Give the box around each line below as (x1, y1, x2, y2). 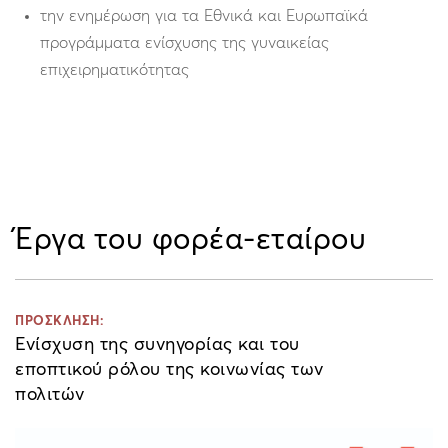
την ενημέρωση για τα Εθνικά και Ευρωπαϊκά (40, 8, 368, 25)
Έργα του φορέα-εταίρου (15, 225, 366, 256)
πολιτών (15, 386, 85, 405)
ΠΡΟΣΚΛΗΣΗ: (15, 315, 104, 329)
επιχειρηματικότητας (40, 62, 189, 79)
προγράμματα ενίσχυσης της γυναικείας (40, 35, 329, 52)
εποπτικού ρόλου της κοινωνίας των (15, 361, 324, 380)
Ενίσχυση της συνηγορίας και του (15, 336, 300, 355)
